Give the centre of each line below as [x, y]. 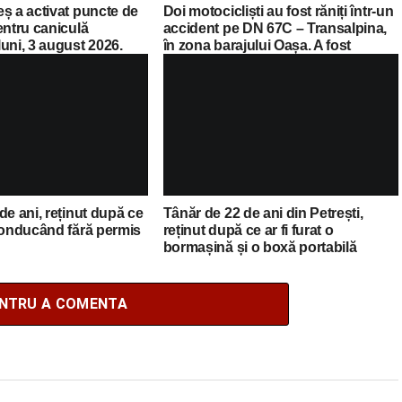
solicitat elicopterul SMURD [252, 62]
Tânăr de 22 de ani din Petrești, [263, 213]
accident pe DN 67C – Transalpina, [275, 28]
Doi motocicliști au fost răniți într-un [278, 11]
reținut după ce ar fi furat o [248, 230]
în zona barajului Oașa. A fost [257, 45]
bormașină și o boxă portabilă [260, 247]
